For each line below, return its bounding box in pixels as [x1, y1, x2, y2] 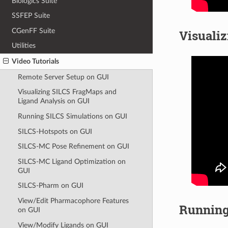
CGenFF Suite [12, 26, 55, 35]
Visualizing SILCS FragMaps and [17, 88, 117, 96]
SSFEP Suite [12, 12, 50, 20]
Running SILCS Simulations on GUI [17, 112, 127, 120]
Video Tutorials [12, 58, 60, 66]
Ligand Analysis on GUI [17, 97, 90, 105]
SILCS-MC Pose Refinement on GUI [17, 142, 129, 151]
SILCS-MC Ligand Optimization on [17, 157, 126, 165]
